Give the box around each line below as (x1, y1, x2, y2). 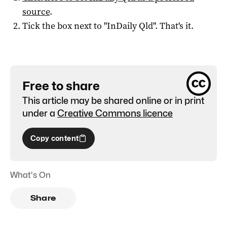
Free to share (22, 78, 100, 93)
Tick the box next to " (22, 19, 107, 32)
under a (22, 107, 55, 119)
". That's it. (153, 19, 194, 32)
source (22, 5, 50, 18)
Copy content (30, 133, 79, 142)
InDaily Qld (107, 19, 153, 32)
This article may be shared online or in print (22, 95, 204, 106)
